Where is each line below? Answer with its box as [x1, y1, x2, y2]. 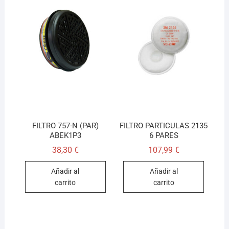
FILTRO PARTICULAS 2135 [120, 121, 208, 130]
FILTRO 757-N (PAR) [32, 121, 99, 130]
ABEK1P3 [49, 130, 81, 140]
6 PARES [149, 130, 178, 140]
